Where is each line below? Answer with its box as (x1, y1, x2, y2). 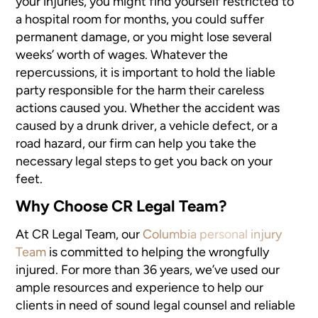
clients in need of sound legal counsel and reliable (16, 297, 296, 313)
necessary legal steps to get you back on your (16, 153, 273, 169)
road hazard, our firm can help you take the (16, 136, 257, 151)
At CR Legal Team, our (16, 226, 143, 242)
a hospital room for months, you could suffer (16, 11, 265, 27)
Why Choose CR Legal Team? (16, 196, 227, 216)
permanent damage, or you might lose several (16, 29, 273, 45)
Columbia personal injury (143, 226, 283, 242)
